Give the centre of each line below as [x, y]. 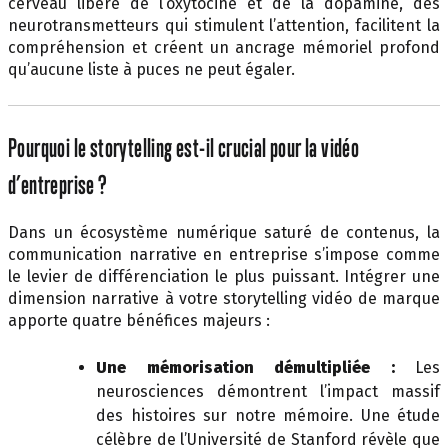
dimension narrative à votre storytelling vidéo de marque [224, 298]
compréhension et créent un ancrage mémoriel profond [224, 47]
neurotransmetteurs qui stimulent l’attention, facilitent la [224, 25]
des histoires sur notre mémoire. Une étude [268, 415]
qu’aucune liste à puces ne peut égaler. [151, 69]
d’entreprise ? [57, 184]
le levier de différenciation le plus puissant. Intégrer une [224, 276]
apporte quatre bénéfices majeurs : [139, 320]
